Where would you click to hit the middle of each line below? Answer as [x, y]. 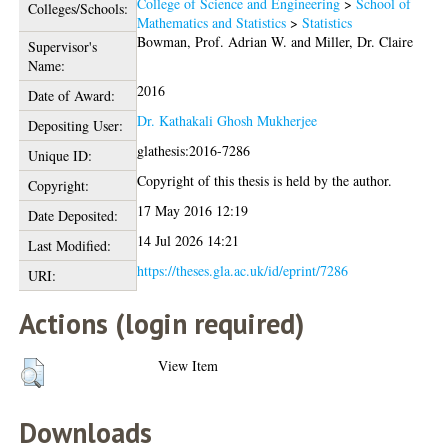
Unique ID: [59, 155]
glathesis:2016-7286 [194, 150]
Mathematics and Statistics [212, 22]
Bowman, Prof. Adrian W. [212, 41]
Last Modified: [69, 245]
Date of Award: [71, 95]
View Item [188, 365]
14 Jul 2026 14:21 [188, 240]
